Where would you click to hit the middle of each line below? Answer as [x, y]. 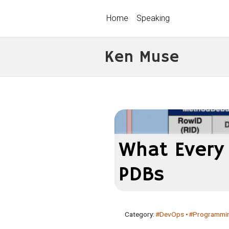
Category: [140, 214]
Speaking [153, 18]
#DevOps [169, 214]
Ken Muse [142, 57]
